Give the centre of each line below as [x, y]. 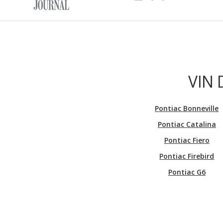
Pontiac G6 [187, 172]
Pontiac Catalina [187, 124]
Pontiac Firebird [187, 156]
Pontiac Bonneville [187, 108]
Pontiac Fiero [187, 140]
